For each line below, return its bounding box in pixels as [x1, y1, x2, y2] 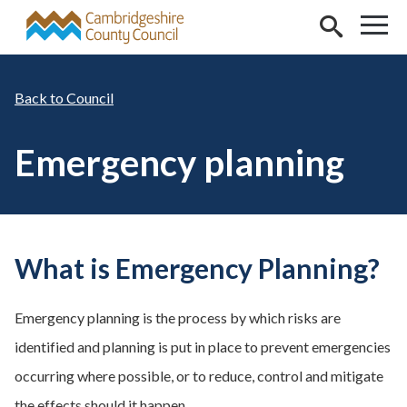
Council [66, 89, 114, 106]
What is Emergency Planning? [15, 252, 380, 284]
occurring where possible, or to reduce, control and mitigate [15, 367, 383, 384]
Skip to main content [15, 13, 142, 30]
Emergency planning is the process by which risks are [15, 309, 341, 326]
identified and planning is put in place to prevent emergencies [15, 338, 391, 355]
